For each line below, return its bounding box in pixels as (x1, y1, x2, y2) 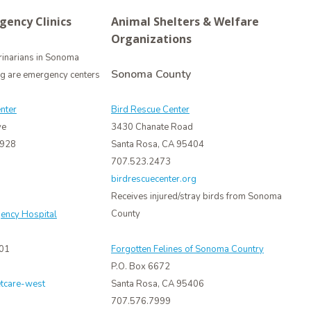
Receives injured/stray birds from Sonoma (110, 190, 282, 203)
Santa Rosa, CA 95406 (110, 277, 204, 290)
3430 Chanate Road (110, 121, 193, 134)
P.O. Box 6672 (110, 260, 170, 273)
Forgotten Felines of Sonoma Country (110, 242, 264, 255)
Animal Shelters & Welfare (110, 13, 259, 29)
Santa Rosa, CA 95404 (110, 138, 204, 151)
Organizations (110, 31, 192, 47)
